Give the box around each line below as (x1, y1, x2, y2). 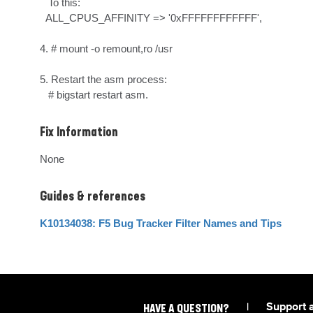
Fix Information (40, 126, 118, 139)
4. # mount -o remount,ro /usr (40, 43, 173, 54)
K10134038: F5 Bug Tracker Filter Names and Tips (40, 217, 282, 229)
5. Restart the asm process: (40, 73, 167, 85)
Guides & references (40, 191, 145, 203)
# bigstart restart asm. (48, 89, 148, 101)
